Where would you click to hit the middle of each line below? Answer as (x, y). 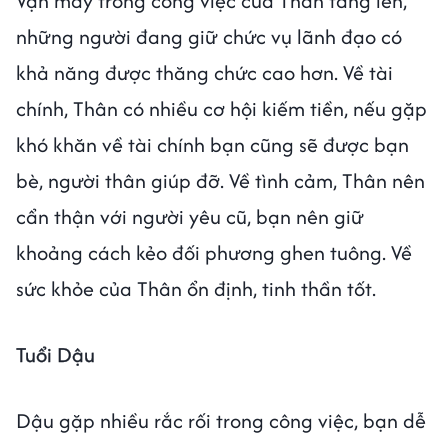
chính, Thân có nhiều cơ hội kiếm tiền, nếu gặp (221, 108)
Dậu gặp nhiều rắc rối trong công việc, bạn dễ (221, 420)
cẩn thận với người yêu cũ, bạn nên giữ (190, 216)
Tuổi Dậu (55, 354)
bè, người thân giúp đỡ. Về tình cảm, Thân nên (220, 180)
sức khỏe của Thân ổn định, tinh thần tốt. (196, 288)
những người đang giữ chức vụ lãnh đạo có (209, 36)
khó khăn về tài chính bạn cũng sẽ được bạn (212, 144)
